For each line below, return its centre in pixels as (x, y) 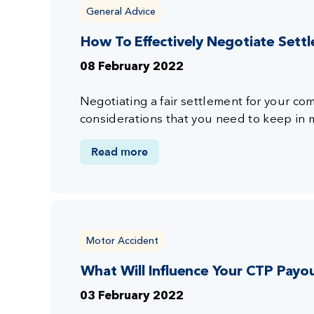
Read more (119, 152)
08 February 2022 (131, 67)
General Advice (121, 11)
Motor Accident (122, 240)
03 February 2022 (131, 296)
